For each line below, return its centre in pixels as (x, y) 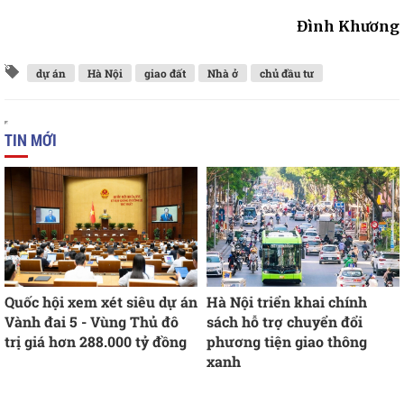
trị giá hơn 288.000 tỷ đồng (96, 342)
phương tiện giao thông (287, 342)
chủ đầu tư (287, 73)
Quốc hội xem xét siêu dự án (101, 302)
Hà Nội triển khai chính (287, 302)
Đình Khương (348, 26)
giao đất (165, 73)
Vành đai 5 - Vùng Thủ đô (92, 322)
